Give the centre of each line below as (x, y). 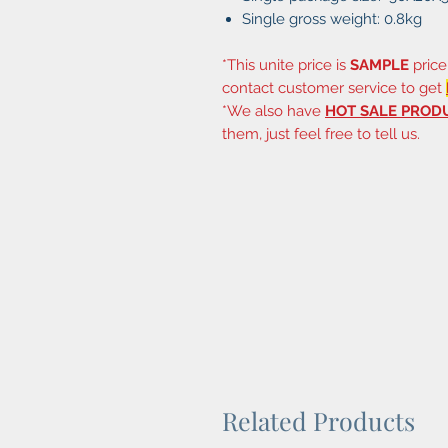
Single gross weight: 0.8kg (332, 19)
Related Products (318, 421)
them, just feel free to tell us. (321, 134)
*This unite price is (286, 65)
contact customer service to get (334, 88)
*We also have (273, 111)
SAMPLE (379, 65)
